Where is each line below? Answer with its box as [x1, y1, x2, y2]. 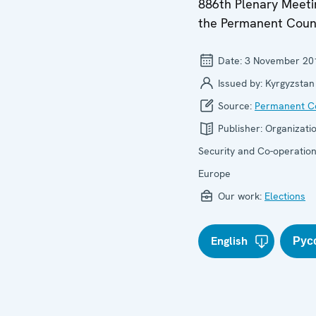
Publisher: [215, 122, 265, 135]
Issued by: [215, 77, 265, 90]
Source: [215, 99, 255, 112]
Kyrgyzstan [265, 77, 315, 90]
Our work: [215, 190, 265, 202]
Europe [198, 167, 231, 180]
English [211, 233, 248, 248]
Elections [265, 190, 305, 202]
